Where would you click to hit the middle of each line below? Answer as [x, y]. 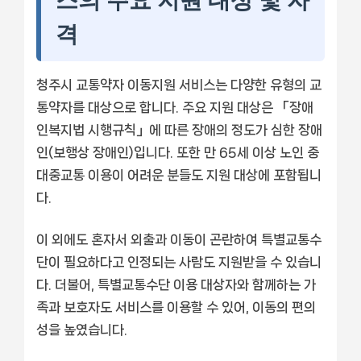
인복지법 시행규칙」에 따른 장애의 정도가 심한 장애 [179, 129]
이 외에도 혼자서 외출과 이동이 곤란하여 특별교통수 [179, 239]
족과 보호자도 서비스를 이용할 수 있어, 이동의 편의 [176, 307]
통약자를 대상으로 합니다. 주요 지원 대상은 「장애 [175, 107]
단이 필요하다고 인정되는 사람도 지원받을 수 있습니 [179, 261]
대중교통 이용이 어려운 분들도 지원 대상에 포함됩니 [179, 174]
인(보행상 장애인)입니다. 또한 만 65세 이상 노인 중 [178, 152]
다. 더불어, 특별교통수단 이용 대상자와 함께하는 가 [176, 284]
